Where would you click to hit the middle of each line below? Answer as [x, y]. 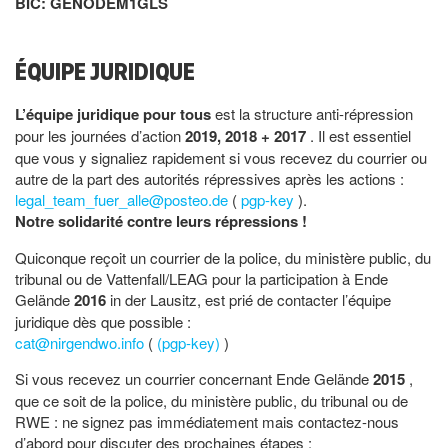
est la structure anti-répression [314, 113]
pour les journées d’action [100, 135]
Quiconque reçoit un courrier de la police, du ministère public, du [223, 257]
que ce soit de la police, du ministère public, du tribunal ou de [211, 400]
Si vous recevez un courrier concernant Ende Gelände [194, 378]
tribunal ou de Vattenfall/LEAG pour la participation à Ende [201, 278]
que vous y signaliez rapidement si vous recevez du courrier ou [221, 157]
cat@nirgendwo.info [81, 342]
